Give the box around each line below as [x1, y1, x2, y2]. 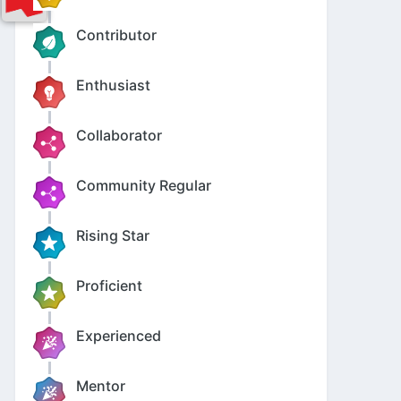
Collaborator [76, 125, 162, 144]
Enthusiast [76, 75, 150, 94]
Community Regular [76, 175, 211, 194]
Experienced [76, 326, 161, 345]
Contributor [76, 25, 157, 44]
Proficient [76, 276, 142, 294]
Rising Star [76, 226, 149, 244]
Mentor [76, 376, 125, 395]
